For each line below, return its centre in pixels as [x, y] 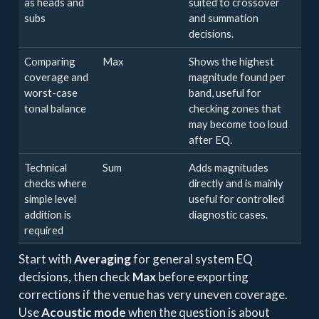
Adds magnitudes [229, 167]
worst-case [51, 92]
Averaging [102, 259]
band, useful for [225, 92]
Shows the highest [231, 61]
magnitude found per [237, 77]
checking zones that [235, 108]
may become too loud [238, 124]
